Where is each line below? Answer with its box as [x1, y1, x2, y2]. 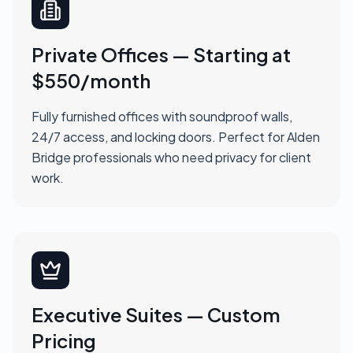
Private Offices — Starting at [32, 42, 291, 66]
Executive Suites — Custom [32, 302, 281, 326]
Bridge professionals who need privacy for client [32, 148, 311, 165]
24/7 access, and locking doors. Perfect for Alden [32, 128, 320, 145]
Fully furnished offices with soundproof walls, [32, 107, 292, 124]
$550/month [32, 68, 150, 92]
